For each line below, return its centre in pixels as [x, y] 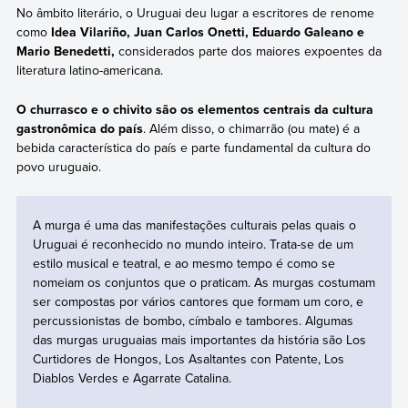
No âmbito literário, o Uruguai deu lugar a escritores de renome [195, 13]
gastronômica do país [79, 128]
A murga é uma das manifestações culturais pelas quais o [194, 225]
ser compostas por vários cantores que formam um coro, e [198, 302]
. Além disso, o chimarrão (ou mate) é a [251, 128]
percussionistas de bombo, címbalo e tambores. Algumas [193, 321]
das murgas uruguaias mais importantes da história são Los [199, 340]
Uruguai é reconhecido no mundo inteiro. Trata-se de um [193, 245]
